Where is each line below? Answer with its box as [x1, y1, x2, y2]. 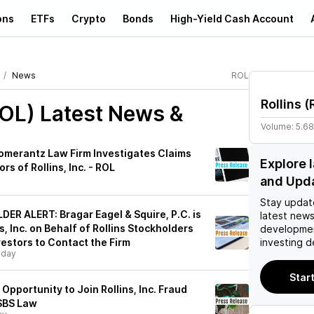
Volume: [261, 121, 296, 132]
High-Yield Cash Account [170, 12, 294, 25]
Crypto [71, 12, 106, 25]
